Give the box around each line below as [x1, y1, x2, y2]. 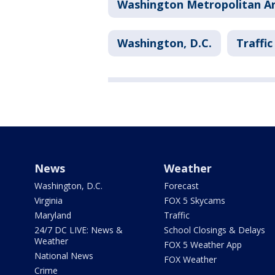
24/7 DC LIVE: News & [34, 224, 123, 236]
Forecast [163, 180, 199, 192]
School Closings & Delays [163, 224, 265, 236]
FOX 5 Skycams [163, 195, 225, 206]
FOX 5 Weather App [163, 239, 242, 250]
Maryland [34, 209, 71, 221]
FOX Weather [163, 254, 217, 265]
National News [34, 250, 93, 261]
